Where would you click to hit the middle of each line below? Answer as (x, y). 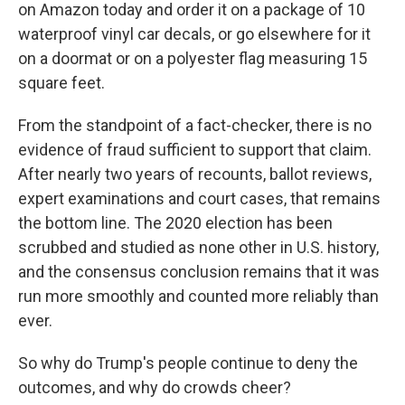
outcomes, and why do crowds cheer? (155, 387)
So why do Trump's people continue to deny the (188, 363)
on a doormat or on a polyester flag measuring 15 (193, 58)
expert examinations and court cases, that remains (199, 198)
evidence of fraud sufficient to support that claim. (195, 150)
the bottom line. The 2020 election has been (175, 223)
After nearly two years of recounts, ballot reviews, (195, 174)
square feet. (61, 83)
